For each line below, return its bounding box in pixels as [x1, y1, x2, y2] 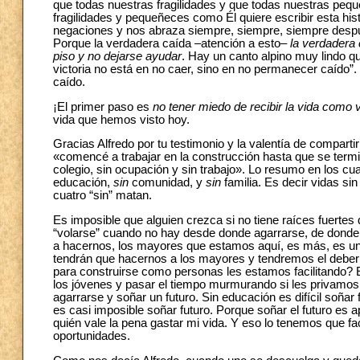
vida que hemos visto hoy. [53, 112, 190, 126]
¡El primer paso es [53, 100, 153, 113]
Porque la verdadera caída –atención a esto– [53, 37, 290, 51]
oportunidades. [53, 329, 130, 343]
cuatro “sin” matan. [53, 189, 152, 202]
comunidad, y [129, 176, 206, 190]
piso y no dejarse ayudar [53, 50, 182, 63]
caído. [53, 76, 85, 89]
